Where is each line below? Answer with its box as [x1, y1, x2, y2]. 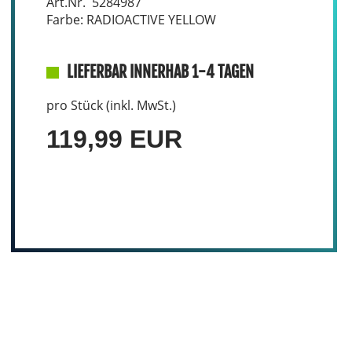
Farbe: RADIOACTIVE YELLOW [46, 11, 216, 28]
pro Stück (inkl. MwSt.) [46, 97, 176, 114]
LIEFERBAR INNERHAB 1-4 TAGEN [66, 62, 254, 82]
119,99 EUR [46, 125, 182, 153]
